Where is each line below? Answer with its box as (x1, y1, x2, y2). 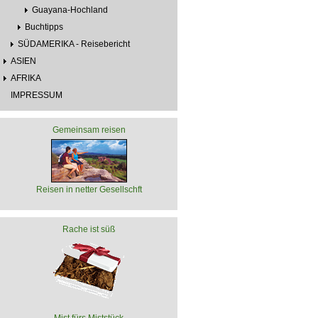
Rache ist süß (62, 224, 115, 234)
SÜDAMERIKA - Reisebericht (18, 38, 130, 49)
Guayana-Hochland (32, 4, 108, 15)
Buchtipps (25, 21, 63, 32)
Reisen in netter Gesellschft (35, 184, 142, 194)
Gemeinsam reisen (52, 124, 126, 135)
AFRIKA (11, 72, 41, 83)
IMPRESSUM (11, 89, 62, 100)
